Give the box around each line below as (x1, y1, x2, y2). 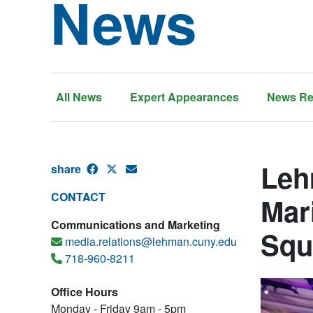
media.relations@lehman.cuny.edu (65, 233, 237, 249)
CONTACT (51, 189, 105, 205)
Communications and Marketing (51, 217, 220, 233)
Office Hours (51, 284, 118, 300)
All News (56, 89, 102, 105)
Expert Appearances (130, 89, 239, 105)
